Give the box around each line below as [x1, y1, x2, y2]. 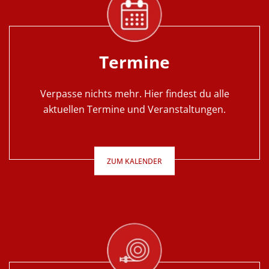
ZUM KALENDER [107, 156, 162, 166]
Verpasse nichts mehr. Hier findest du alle [40, 87, 229, 100]
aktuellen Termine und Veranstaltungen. [43, 103, 226, 116]
